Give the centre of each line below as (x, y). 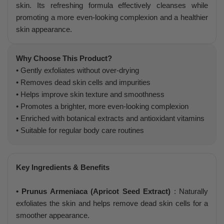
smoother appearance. (53, 215)
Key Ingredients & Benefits (63, 167)
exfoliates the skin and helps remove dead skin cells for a (112, 203)
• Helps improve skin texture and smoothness (90, 94)
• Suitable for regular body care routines (80, 130)
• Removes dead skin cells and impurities (83, 82)
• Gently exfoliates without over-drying (77, 70)
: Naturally (189, 191)
